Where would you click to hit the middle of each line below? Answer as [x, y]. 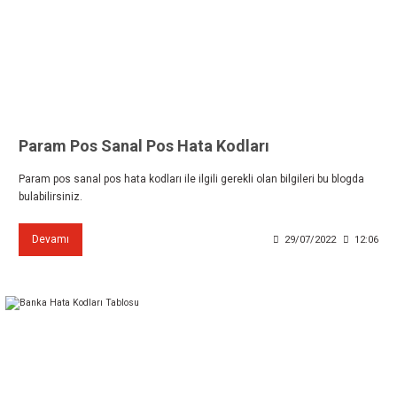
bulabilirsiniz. [51, 197]
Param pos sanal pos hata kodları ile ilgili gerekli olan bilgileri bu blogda [191, 179]
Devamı [51, 240]
